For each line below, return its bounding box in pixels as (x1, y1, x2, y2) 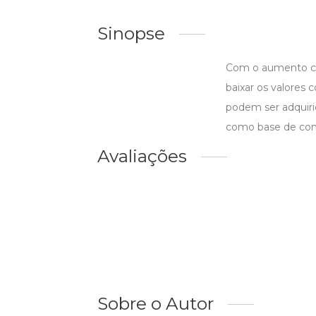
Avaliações (97, 145, 187, 167)
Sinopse (97, 23, 165, 44)
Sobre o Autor (97, 293, 214, 315)
